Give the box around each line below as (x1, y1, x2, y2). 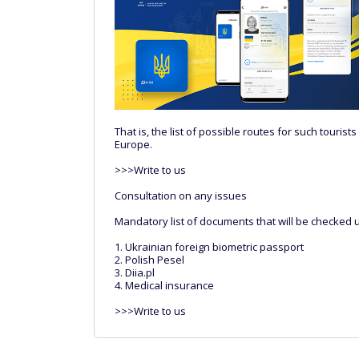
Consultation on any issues (115, 188, 247, 203)
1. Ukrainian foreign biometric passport (115, 239, 304, 254)
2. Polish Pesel (115, 252, 184, 267)
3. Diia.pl (115, 264, 155, 280)
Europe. (115, 136, 152, 151)
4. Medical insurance (115, 277, 214, 292)
